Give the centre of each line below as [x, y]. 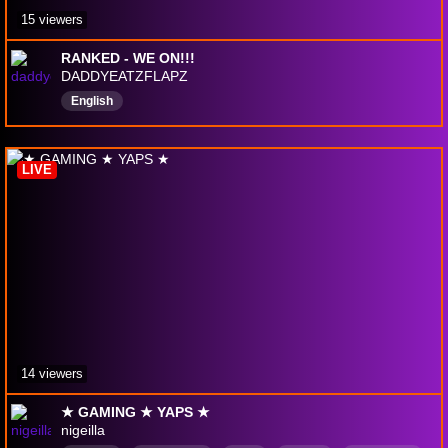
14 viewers [52, 374]
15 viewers [52, 20]
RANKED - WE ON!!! [128, 58]
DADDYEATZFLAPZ [124, 76]
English [92, 101]
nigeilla [83, 430]
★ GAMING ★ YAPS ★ [135, 412]
